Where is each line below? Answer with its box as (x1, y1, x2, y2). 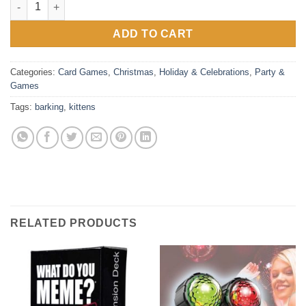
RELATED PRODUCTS (10, 217, 137, 229)
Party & (255, 66, 285, 77)
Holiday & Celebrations (159, 66, 249, 77)
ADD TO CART (113, 28, 193, 40)
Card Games (58, 66, 108, 77)
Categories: (10, 66, 58, 77)
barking (35, 101, 64, 112)
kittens (69, 101, 96, 112)
